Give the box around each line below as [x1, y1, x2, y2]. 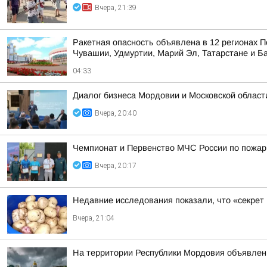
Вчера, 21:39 [95, 4, 136, 12]
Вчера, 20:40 [95, 109, 136, 117]
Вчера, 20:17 [95, 162, 136, 170]
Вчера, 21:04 [73, 214, 114, 222]
